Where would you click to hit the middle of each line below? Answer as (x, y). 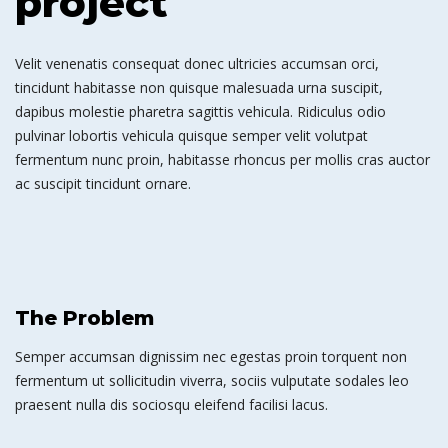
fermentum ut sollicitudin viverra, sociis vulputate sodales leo (212, 381)
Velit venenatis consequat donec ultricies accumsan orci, (197, 64)
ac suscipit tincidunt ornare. (103, 184)
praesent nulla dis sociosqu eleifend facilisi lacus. (171, 405)
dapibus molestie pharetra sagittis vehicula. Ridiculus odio (200, 112)
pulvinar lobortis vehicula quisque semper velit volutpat (191, 136)
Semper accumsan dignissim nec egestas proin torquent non (211, 357)
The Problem (84, 318)
